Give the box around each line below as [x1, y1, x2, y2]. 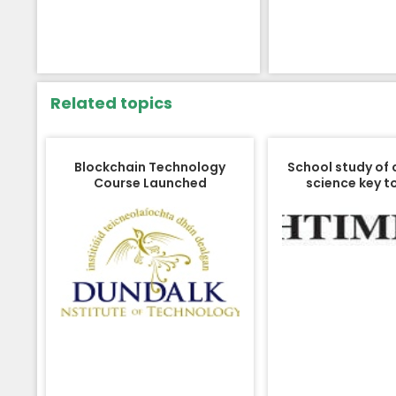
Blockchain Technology [74, 157, 226, 176]
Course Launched [93, 173, 207, 192]
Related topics [50, 91, 172, 114]
